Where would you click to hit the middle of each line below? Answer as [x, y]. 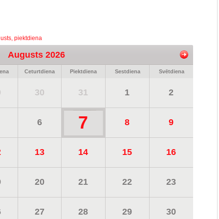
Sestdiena [127, 71]
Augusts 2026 [36, 55]
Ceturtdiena [40, 71]
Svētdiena [171, 71]
